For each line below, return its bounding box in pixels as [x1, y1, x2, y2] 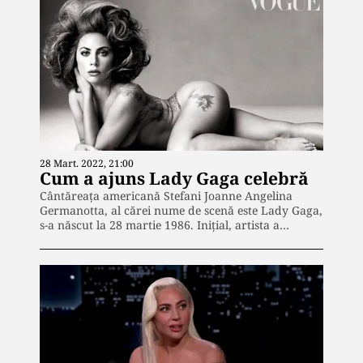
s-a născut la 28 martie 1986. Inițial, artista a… [40, 216, 289, 233]
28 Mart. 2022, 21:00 [40, 156, 134, 170]
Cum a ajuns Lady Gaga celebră [40, 166, 309, 190]
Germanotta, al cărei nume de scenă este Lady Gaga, [40, 202, 322, 218]
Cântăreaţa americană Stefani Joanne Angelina [40, 187, 293, 203]
